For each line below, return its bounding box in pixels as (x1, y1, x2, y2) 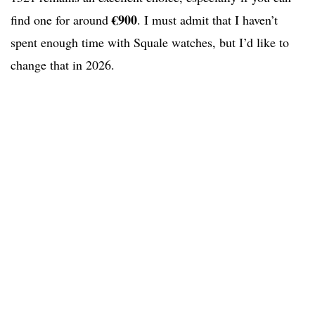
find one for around (11, 11, 112, 29)
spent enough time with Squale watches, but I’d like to (11, 34, 289, 51)
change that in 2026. (11, 56, 115, 74)
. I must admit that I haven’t (137, 11, 278, 29)
